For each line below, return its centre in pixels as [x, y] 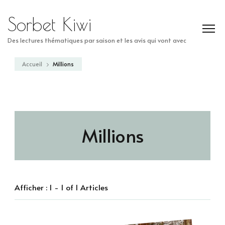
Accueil [32, 64]
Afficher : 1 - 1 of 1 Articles [61, 187]
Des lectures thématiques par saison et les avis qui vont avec [97, 40]
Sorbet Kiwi [49, 24]
